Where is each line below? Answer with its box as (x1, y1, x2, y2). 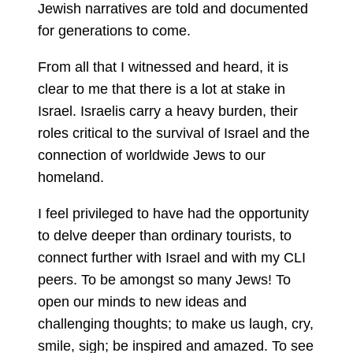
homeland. (38, 169, 104, 186)
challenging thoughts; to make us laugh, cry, (38, 316, 314, 333)
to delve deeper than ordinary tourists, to (38, 228, 292, 244)
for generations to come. (38, 23, 191, 39)
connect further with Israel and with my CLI (38, 250, 306, 266)
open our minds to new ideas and (38, 294, 247, 310)
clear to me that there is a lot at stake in (38, 81, 285, 98)
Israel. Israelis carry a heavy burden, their (38, 103, 298, 120)
